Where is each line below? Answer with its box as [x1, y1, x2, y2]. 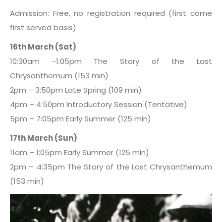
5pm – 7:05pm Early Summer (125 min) [10, 113, 151, 124]
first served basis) [10, 22, 76, 33]
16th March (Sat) [10, 41, 76, 52]
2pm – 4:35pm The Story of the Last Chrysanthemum [10, 161, 212, 172]
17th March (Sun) [10, 132, 77, 143]
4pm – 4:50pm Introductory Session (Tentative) [10, 99, 187, 110]
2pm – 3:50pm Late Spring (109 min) [10, 84, 142, 95]
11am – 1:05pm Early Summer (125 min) [10, 147, 149, 158]
